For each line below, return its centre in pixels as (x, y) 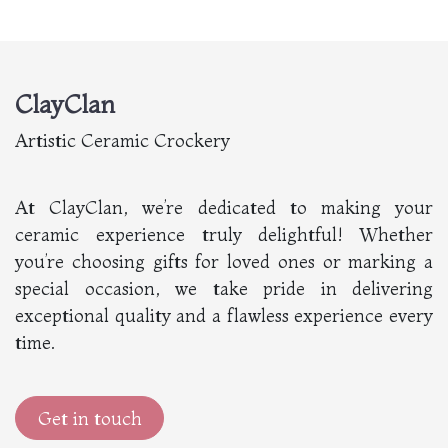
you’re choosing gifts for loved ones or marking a (224, 262)
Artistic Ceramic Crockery (122, 141)
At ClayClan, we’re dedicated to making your (224, 208)
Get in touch (89, 418)
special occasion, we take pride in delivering (224, 289)
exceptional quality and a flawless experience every (224, 316)
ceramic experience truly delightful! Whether (224, 235)
